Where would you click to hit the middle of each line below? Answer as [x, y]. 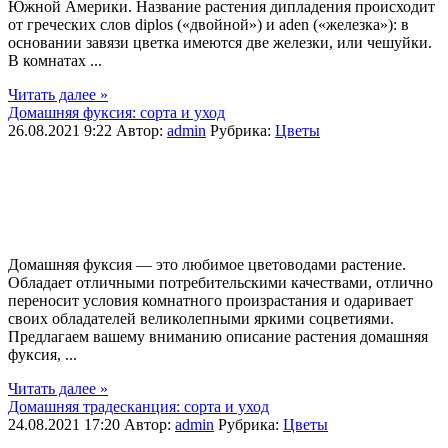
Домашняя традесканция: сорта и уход [138, 406]
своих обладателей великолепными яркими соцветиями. [201, 318]
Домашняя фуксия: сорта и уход [116, 112]
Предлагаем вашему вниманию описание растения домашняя [218, 336]
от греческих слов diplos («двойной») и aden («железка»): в [208, 24]
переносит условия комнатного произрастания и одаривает [210, 300]
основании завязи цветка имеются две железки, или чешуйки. [220, 42]
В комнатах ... [55, 60]
